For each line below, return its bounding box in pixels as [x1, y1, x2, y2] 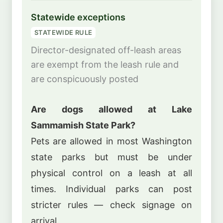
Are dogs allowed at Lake [31, 104, 192, 114]
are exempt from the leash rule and [31, 59, 179, 70]
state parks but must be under [31, 151, 192, 162]
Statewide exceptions [31, 12, 125, 23]
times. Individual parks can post [31, 183, 192, 194]
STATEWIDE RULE [34, 28, 93, 36]
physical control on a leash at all [31, 167, 192, 178]
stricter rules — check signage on [31, 199, 192, 210]
